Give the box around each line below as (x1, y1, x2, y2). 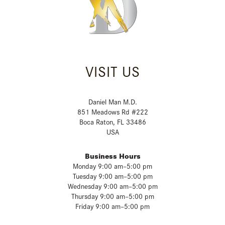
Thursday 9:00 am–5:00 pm (71, 190, 154, 201)
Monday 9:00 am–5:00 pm (73, 160, 152, 171)
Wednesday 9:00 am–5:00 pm (67, 180, 158, 191)
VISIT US (85, 60, 140, 81)
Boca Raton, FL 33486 (79, 116, 146, 127)
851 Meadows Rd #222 (77, 106, 148, 117)
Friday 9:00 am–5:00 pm (75, 200, 150, 211)
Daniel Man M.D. (88, 96, 137, 107)
